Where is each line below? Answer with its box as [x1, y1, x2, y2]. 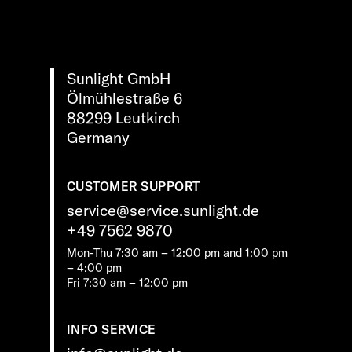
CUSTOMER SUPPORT [66, 178, 200, 194]
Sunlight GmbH [66, 68, 170, 88]
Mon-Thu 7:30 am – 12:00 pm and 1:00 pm [66, 245, 288, 260]
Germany [66, 126, 130, 147]
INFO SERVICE [66, 321, 156, 337]
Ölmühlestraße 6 [66, 87, 182, 108]
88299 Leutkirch [66, 107, 180, 127]
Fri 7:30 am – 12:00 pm [66, 275, 188, 290]
